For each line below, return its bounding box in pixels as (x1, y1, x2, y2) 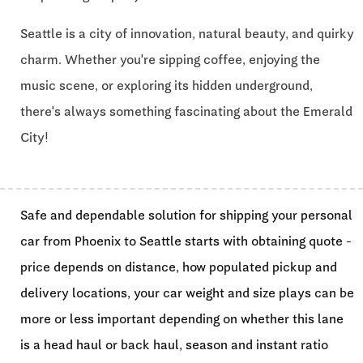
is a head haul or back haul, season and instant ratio (20, 336, 328, 352)
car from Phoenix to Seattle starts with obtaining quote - (20, 233, 352, 249)
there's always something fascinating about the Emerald (20, 103, 352, 119)
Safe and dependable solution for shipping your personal (20, 207, 352, 223)
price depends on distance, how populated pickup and (20, 258, 337, 275)
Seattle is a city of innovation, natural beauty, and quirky (20, 25, 354, 41)
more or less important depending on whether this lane (20, 310, 344, 327)
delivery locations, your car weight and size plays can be (20, 284, 354, 301)
